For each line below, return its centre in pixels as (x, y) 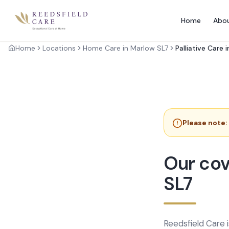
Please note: (205, 123)
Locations (59, 48)
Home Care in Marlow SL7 (125, 48)
